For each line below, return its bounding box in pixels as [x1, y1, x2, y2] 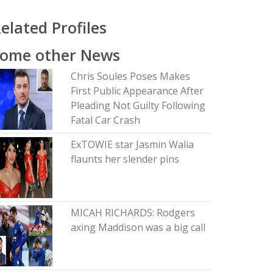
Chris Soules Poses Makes [70, 69, 190, 83]
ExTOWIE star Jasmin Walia [70, 138, 194, 151]
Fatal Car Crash [70, 113, 140, 127]
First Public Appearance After [70, 84, 204, 97]
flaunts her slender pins [70, 152, 179, 166]
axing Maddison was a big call [70, 221, 205, 234]
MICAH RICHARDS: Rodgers [70, 206, 195, 219]
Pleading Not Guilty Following [70, 99, 205, 112]
